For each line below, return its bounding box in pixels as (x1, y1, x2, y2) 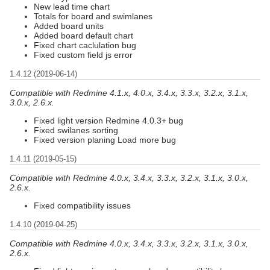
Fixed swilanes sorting (34, 125, 118, 135)
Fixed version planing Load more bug (34, 134, 176, 145)
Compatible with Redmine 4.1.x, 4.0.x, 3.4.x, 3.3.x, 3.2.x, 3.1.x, (10, 87, 248, 98)
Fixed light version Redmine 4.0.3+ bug (34, 115, 183, 125)
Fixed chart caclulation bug (34, 40, 136, 50)
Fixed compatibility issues (34, 200, 131, 210)
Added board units (34, 20, 104, 31)
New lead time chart (34, 1, 110, 11)
